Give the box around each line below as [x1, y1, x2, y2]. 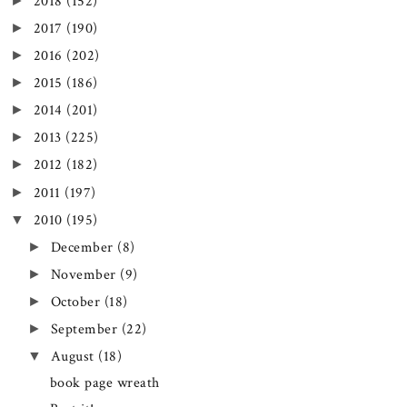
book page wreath [49, 372, 160, 392]
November [50, 264, 121, 284]
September [50, 319, 122, 339]
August [50, 346, 99, 366]
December [50, 237, 118, 257]
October [50, 292, 104, 312]
